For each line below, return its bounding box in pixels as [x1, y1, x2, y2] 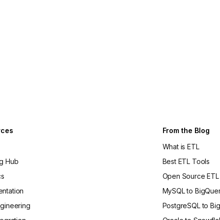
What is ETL [162, 142, 199, 151]
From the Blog [162, 126, 210, 135]
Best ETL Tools [162, 157, 210, 165]
